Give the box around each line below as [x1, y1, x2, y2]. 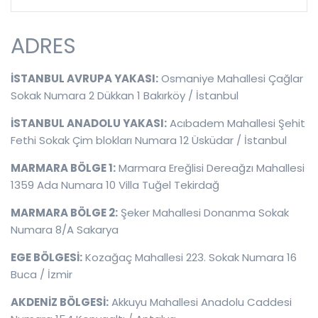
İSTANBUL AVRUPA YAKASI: [11, 71, 158, 86]
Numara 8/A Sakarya [11, 222, 119, 237]
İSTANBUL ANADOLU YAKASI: [11, 116, 167, 131]
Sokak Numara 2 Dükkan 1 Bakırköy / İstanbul [11, 88, 238, 103]
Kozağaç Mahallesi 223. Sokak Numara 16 [82, 250, 297, 265]
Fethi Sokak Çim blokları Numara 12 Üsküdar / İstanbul [11, 133, 287, 148]
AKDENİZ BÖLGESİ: [11, 295, 109, 309]
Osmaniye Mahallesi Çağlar [158, 71, 303, 86]
